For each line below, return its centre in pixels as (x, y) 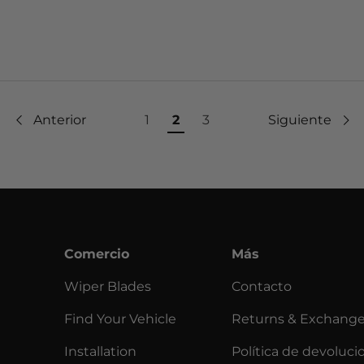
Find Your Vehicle (121, 318)
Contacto (261, 286)
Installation (101, 351)
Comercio (97, 253)
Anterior (59, 120)
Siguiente (299, 120)
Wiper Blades (108, 286)
